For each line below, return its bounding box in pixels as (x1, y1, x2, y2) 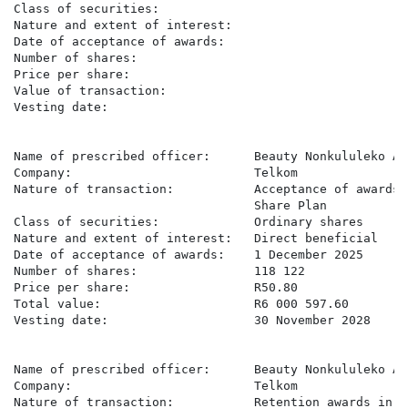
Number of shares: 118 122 (14, 264, 305, 279)
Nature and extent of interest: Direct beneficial (14, 231, 378, 246)
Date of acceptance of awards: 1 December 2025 (14, 248, 363, 262)
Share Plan (14, 199, 327, 213)
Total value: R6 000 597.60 (14, 297, 349, 311)
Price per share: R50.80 (14, 280, 298, 295)
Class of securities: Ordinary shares (14, 215, 363, 229)
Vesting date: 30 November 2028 (14, 313, 371, 328)
